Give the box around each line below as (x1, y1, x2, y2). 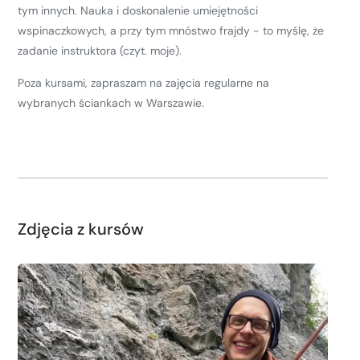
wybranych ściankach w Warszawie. (18, 96, 204, 110)
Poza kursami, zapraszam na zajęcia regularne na (18, 76, 269, 90)
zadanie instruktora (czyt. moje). (18, 43, 182, 58)
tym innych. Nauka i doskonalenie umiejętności (18, 3, 258, 18)
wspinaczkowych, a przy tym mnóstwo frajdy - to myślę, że (18, 23, 324, 38)
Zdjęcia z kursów (18, 219, 144, 239)
